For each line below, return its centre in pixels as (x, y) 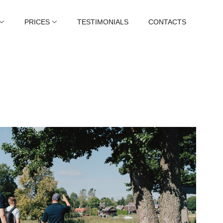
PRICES (37, 22)
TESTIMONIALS (103, 22)
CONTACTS (167, 22)
